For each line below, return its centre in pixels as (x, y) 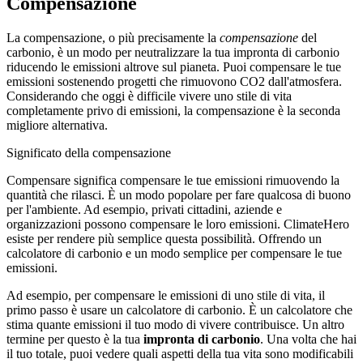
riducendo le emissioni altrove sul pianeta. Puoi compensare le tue (174, 66)
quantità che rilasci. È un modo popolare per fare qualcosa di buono (179, 194)
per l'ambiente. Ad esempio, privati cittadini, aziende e (144, 209)
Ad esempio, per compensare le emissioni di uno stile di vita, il (166, 295)
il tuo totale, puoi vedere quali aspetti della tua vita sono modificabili (180, 353)
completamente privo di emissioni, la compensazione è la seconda (173, 110)
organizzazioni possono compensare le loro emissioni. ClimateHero (178, 224)
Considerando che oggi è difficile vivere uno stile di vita (149, 96)
